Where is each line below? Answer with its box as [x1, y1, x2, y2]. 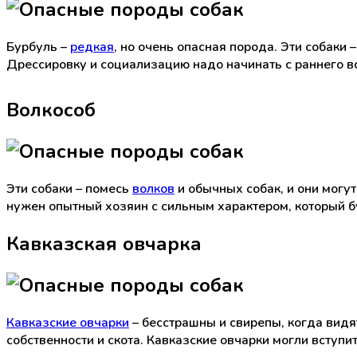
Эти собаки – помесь [6, 179, 132, 198]
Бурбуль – [6, 38, 70, 57]
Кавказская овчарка [6, 230, 202, 257]
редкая [70, 38, 114, 57]
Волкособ [6, 97, 96, 124]
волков [132, 179, 175, 198]
